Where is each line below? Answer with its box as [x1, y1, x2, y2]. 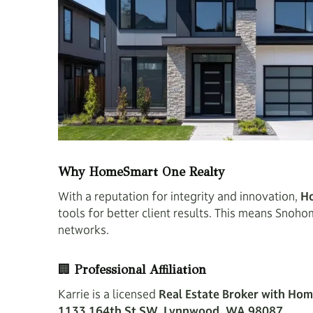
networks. [58, 222, 109, 238]
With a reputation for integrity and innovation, [58, 189, 300, 205]
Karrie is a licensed [58, 286, 159, 303]
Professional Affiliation [75, 262, 206, 278]
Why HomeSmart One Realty [58, 164, 225, 180]
